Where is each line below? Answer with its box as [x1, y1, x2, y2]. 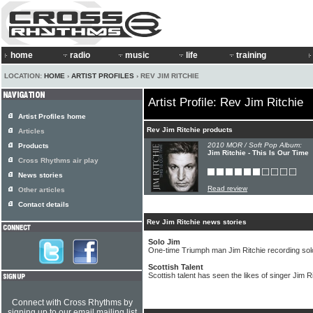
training [236, 50, 266, 60]
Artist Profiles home [18, 112, 86, 120]
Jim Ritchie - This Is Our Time [208, 149, 309, 156]
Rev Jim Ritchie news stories [147, 218, 247, 226]
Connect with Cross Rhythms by [11, 298, 133, 307]
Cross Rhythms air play [18, 156, 99, 164]
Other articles [18, 186, 65, 194]
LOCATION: [4, 72, 44, 80]
